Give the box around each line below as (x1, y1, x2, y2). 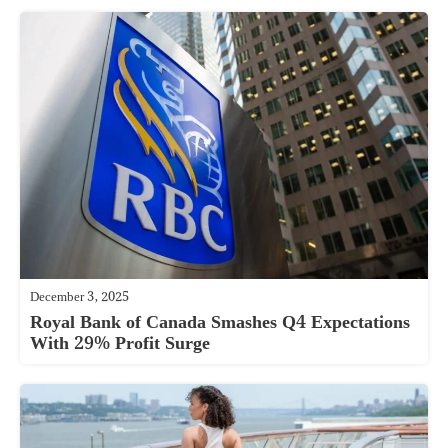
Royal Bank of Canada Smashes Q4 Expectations (30, 308, 410, 338)
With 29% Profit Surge (30, 329, 210, 359)
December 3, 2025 (30, 287, 129, 309)
